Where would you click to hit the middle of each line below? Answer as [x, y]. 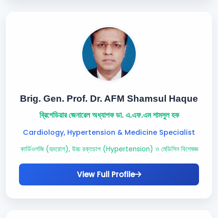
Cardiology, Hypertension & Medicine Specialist [109, 132]
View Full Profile [106, 174]
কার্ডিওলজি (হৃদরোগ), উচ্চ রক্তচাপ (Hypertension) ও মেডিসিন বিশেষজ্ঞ [109, 149]
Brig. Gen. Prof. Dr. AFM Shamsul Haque [109, 99]
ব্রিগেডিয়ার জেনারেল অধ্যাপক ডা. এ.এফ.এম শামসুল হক [109, 115]
